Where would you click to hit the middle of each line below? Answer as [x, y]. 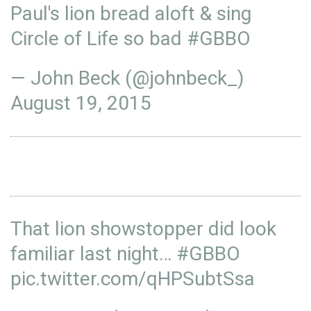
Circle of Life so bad [99, 39]
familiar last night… [93, 254]
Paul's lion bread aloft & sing [131, 14]
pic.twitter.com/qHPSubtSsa [133, 279]
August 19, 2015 [81, 103]
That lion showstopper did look [143, 229]
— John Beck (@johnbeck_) [127, 78]
